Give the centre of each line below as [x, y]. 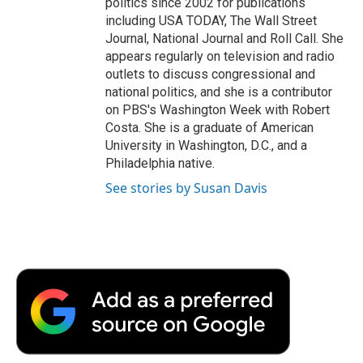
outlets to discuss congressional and [210, 74]
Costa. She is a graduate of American [209, 127]
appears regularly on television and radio [220, 56]
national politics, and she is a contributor [219, 92]
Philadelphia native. [160, 163]
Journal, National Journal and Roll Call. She [224, 38]
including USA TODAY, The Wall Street [211, 20]
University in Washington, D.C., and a [206, 145]
